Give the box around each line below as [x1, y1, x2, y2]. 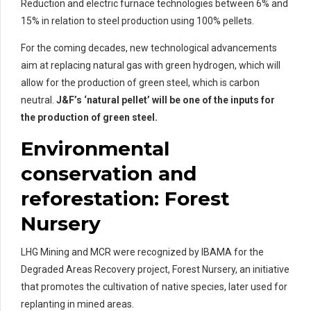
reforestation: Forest [21, 186, 230, 210]
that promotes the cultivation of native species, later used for [21, 281, 287, 293]
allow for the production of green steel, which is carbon [21, 76, 260, 88]
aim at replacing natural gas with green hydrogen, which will [21, 59, 280, 71]
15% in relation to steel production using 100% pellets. [21, 15, 254, 26]
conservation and [21, 161, 196, 185]
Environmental [21, 136, 169, 160]
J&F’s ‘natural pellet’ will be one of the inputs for [56, 94, 275, 106]
